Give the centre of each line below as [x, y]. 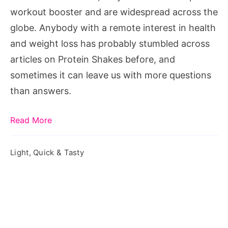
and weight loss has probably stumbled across [110, 43]
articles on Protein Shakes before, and [93, 59]
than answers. [41, 91]
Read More [31, 120]
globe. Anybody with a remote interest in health [113, 27]
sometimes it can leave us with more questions [111, 75]
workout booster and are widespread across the [114, 12]
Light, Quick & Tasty [47, 152]
